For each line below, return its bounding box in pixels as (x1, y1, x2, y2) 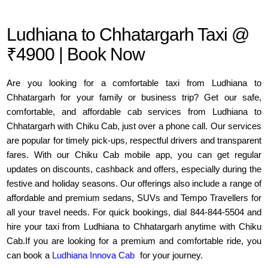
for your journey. (138, 250, 203, 261)
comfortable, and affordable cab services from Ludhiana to (7, 106, 261, 117)
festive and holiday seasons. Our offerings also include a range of (7, 178, 261, 189)
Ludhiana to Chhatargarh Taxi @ (7, 25, 249, 45)
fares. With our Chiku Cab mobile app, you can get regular (7, 150, 261, 160)
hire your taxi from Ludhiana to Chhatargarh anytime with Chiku (7, 221, 261, 232)
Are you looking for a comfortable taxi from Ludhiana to (7, 78, 261, 89)
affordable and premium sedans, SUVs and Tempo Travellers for (7, 193, 261, 203)
